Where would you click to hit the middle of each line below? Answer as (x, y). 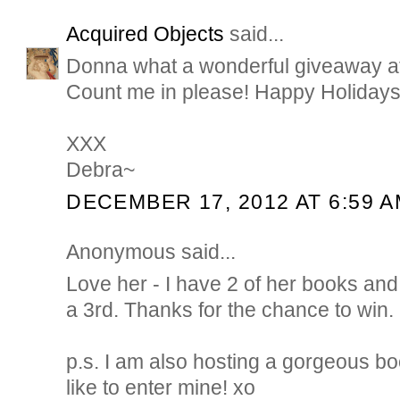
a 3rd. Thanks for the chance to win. (230, 310)
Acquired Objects (146, 34)
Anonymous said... (151, 252)
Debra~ (101, 170)
